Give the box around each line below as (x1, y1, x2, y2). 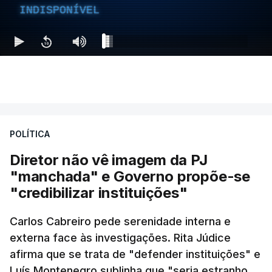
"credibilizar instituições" (10, 184, 188, 202)
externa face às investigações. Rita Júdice (10, 231, 231, 244)
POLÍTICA (10, 129, 50, 139)
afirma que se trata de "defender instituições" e (10, 248, 260, 260)
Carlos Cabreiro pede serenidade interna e (10, 215, 231, 228)
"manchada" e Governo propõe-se (10, 168, 250, 185)
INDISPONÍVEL (19, 4, 100, 16)
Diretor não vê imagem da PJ (10, 151, 208, 169)
